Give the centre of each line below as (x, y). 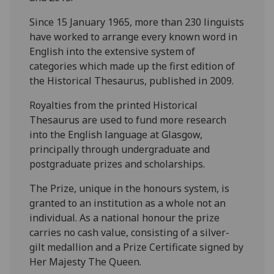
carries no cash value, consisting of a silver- (130, 232)
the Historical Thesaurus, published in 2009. (132, 80)
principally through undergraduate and (120, 149)
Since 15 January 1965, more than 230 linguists (137, 22)
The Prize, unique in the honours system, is (130, 188)
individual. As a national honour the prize (125, 217)
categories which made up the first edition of (132, 66)
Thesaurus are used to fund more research (128, 120)
